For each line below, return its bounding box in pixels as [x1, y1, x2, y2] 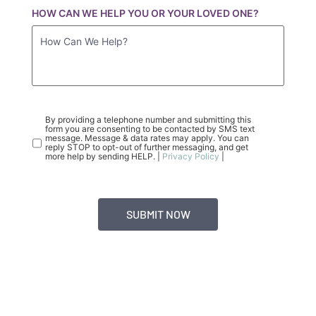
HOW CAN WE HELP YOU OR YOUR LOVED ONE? [31, 7, 259, 20]
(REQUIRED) [85, 104, 144, 116]
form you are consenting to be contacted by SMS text [44, 123, 255, 135]
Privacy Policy [162, 151, 219, 162]
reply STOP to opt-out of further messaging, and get [44, 142, 248, 153]
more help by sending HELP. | [44, 151, 162, 162]
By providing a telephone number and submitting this [44, 114, 251, 126]
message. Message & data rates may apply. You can [44, 133, 249, 144]
